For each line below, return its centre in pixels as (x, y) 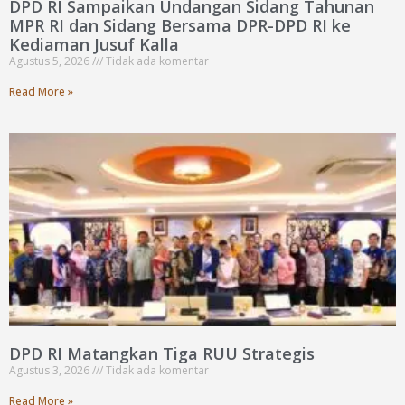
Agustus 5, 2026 (51, 61)
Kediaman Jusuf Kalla (94, 45)
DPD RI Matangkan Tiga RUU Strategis (162, 354)
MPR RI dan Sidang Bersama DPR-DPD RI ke (180, 26)
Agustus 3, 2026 (51, 371)
